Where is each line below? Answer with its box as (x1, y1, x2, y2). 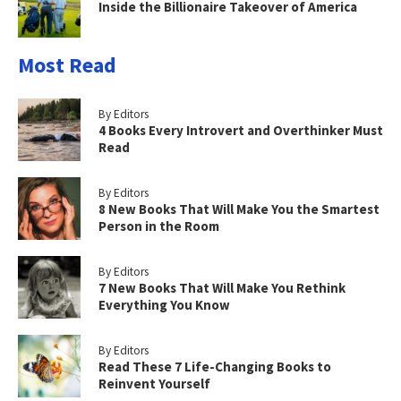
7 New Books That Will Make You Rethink (98, 279, 346, 297)
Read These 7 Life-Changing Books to (98, 358, 331, 376)
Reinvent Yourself (98, 375, 210, 393)
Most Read (18, 51, 116, 80)
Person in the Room (98, 218, 219, 235)
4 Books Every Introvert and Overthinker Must (98, 122, 383, 140)
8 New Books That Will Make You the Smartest (98, 200, 380, 218)
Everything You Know (98, 296, 230, 314)
